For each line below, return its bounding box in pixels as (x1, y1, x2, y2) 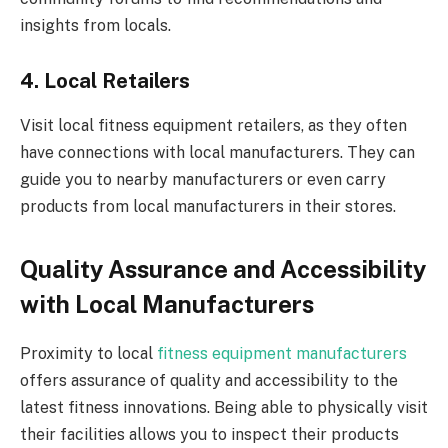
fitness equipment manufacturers (157, 343, 407, 363)
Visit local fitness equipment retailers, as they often (20, 115, 407, 135)
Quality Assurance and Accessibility (20, 254, 426, 283)
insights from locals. (20, 15, 171, 35)
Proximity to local (20, 343, 157, 363)
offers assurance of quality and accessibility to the (20, 370, 398, 390)
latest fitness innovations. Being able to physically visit (20, 397, 428, 417)
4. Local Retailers (20, 69, 190, 94)
